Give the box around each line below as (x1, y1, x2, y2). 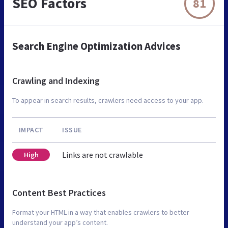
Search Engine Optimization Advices (12, 39, 181, 53)
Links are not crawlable (62, 150, 143, 160)
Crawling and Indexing (12, 75, 100, 87)
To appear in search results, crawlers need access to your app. (12, 96, 204, 105)
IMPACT (18, 125, 44, 135)
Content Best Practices (12, 187, 106, 199)
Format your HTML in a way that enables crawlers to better (12, 208, 189, 217)
